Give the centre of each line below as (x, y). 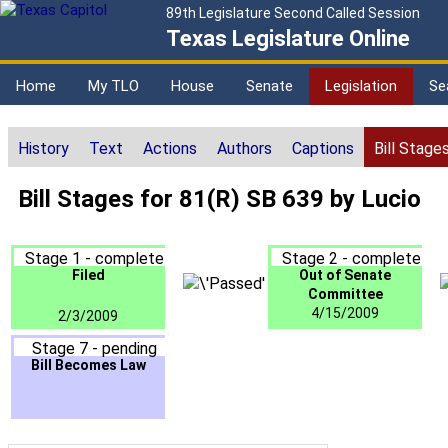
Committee (345, 294)
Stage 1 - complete (94, 259)
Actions (170, 149)
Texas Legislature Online (288, 38)
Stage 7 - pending (94, 349)
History (43, 149)
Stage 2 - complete (351, 259)
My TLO (113, 86)
